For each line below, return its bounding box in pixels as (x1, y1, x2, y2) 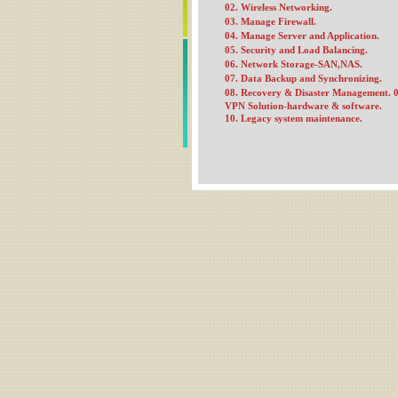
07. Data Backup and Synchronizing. (225, 73, 382, 84)
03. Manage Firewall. (225, 16, 316, 27)
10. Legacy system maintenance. (225, 113, 362, 123)
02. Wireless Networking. (225, 2, 332, 12)
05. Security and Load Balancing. (225, 44, 368, 55)
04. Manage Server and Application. (225, 30, 379, 41)
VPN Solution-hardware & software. (225, 100, 382, 111)
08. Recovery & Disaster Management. (225, 87, 394, 98)
